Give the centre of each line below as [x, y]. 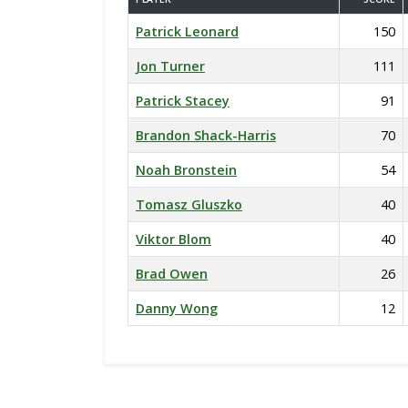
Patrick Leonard [187, 31]
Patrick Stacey [183, 101]
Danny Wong [177, 308]
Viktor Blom [173, 239]
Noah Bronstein [186, 170]
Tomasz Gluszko [189, 204]
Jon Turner [170, 66]
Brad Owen [172, 274]
